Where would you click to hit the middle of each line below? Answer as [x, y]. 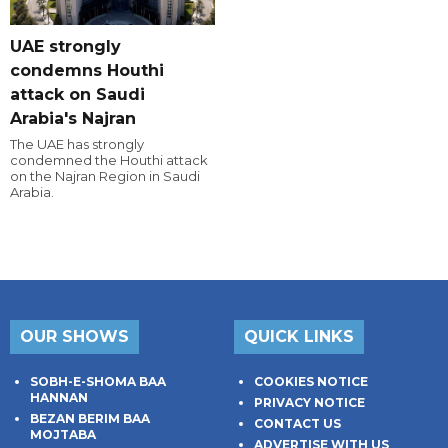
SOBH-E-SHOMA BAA [98, 382]
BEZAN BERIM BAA [90, 419]
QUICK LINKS [299, 337]
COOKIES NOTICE [311, 382]
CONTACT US [297, 424]
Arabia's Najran [73, 119]
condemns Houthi [87, 71]
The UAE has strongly [77, 144]
